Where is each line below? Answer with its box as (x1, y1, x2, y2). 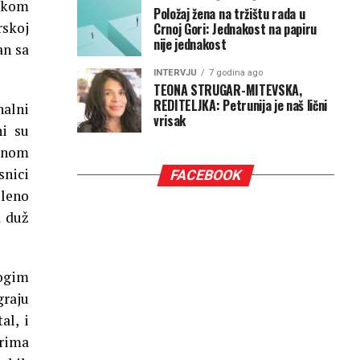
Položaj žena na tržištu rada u (153, 3, 305, 23)
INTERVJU (153, 67, 197, 78)
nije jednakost (153, 34, 227, 54)
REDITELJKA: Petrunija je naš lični (153, 95, 328, 115)
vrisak (153, 110, 186, 130)
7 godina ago (209, 67, 263, 78)
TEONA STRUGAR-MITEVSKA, (153, 80, 302, 100)
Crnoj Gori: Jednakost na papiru (153, 18, 317, 39)
